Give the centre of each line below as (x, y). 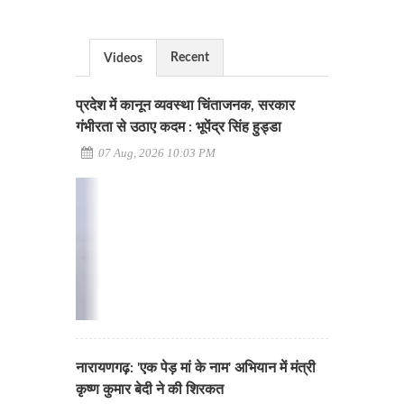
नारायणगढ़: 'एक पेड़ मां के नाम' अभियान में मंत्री (196, 367)
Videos (123, 59)
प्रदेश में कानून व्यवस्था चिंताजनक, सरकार (185, 106)
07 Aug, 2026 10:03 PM (156, 153)
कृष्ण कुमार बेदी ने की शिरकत (150, 389)
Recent (190, 58)
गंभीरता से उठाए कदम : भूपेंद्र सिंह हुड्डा (179, 127)
